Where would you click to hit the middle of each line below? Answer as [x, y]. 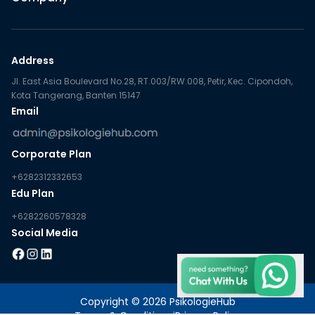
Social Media [45, 232]
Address [33, 60]
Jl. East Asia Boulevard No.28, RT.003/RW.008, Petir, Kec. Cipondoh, [152, 81]
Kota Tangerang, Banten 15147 [76, 95]
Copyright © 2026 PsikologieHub [157, 301]
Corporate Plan [51, 154]
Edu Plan [33, 193]
